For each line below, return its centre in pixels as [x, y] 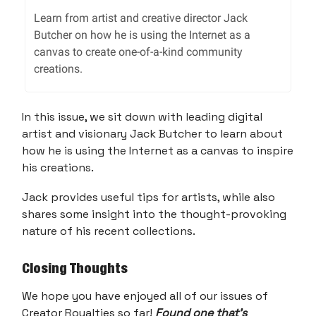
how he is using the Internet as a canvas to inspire [158, 150]
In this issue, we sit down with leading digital [142, 116]
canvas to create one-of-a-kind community [138, 51]
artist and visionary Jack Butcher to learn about [152, 133]
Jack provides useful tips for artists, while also [148, 197]
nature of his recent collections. [109, 231]
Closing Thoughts [75, 268]
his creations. [58, 167]
